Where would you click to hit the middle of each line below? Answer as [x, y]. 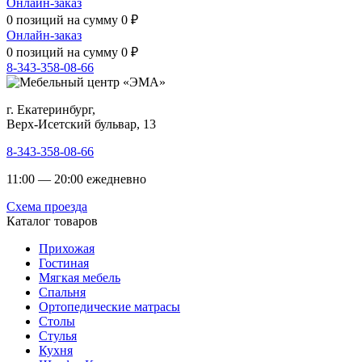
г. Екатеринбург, [51, 109]
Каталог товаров [52, 221]
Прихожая [67, 248]
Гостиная [64, 263]
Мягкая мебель [80, 277]
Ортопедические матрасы [109, 306]
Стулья [58, 335]
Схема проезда [47, 206]
